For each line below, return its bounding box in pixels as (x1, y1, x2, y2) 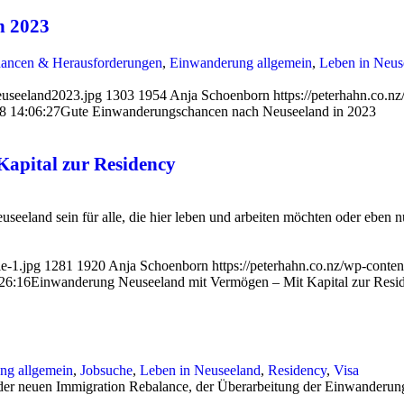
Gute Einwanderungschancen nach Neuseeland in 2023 (60, 104, 376, 120)
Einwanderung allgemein (170, 55, 312, 71)
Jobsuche (80, 363, 133, 379)
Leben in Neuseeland (140, 363, 261, 379)
